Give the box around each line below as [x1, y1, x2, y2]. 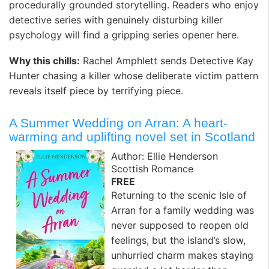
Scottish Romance [111, 163, 193, 175]
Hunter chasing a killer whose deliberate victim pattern [9, 70, 258, 82]
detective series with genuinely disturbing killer [9, 13, 223, 26]
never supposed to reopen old [111, 219, 249, 232]
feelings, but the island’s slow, [111, 234, 246, 247]
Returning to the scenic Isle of [111, 189, 247, 202]
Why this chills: [9, 55, 80, 67]
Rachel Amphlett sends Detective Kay [80, 55, 253, 67]
